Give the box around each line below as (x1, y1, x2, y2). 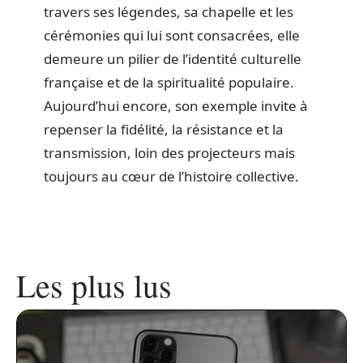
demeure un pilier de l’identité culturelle (44, 49, 301, 69)
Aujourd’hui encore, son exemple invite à (44, 96, 308, 116)
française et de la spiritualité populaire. (44, 73, 294, 92)
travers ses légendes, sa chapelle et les (44, 2, 293, 22)
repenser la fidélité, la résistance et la (44, 120, 284, 139)
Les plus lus (16, 263, 172, 307)
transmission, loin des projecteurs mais (44, 143, 295, 163)
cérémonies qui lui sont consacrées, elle (44, 26, 300, 45)
